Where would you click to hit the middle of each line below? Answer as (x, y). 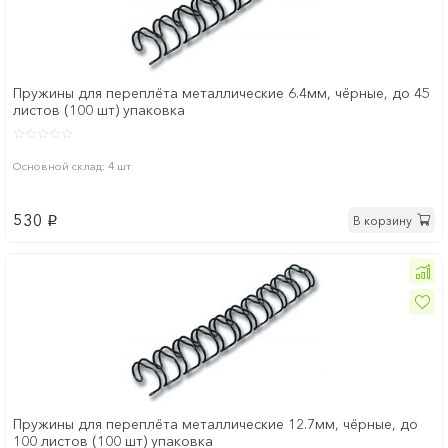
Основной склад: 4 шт (72, 166)
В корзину (382, 220)
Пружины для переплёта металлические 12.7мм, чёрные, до (215, 424)
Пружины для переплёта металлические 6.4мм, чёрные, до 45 (221, 93)
